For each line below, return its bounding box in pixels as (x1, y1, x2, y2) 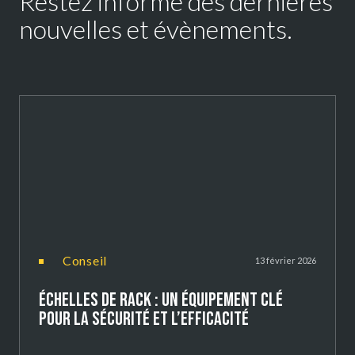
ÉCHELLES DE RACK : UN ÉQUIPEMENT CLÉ (39, 288, 283, 312)
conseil (71, 253, 108, 269)
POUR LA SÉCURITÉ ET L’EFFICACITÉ (39, 307, 252, 331)
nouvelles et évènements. (19, 13, 292, 44)
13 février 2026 (255, 255, 316, 266)
